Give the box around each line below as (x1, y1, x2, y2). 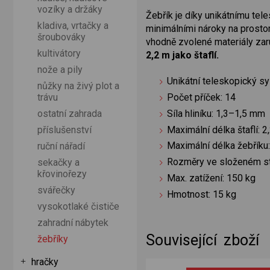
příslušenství (37, 124, 92, 136)
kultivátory (37, 48, 81, 59)
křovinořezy (37, 168, 87, 180)
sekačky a (37, 157, 80, 168)
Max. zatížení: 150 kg (167, 172, 256, 184)
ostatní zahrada (37, 108, 102, 119)
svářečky (37, 184, 75, 196)
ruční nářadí (37, 140, 85, 152)
